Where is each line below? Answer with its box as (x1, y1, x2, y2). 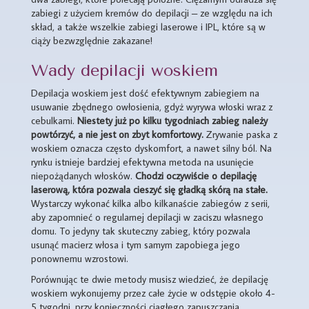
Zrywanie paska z (203, 128, 277, 141)
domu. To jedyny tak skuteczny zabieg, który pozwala (31, 224, 250, 237)
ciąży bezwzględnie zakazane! (31, 34, 152, 47)
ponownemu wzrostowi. (31, 252, 128, 265)
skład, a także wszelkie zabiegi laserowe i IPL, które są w (31, 20, 266, 33)
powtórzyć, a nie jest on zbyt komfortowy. (31, 128, 203, 141)
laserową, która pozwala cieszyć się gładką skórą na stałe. (31, 183, 268, 196)
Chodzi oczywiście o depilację (135, 169, 257, 182)
